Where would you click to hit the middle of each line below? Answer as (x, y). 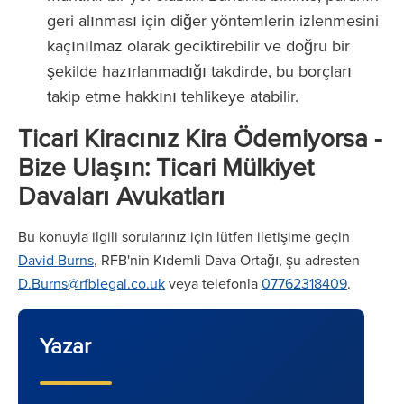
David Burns (56, 260)
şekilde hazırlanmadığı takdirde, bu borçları (199, 71)
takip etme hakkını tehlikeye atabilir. (173, 96)
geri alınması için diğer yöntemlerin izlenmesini (213, 20)
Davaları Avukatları (122, 195)
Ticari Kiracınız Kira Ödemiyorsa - (200, 138)
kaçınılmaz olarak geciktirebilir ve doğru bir (198, 46)
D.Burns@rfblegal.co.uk (92, 283)
